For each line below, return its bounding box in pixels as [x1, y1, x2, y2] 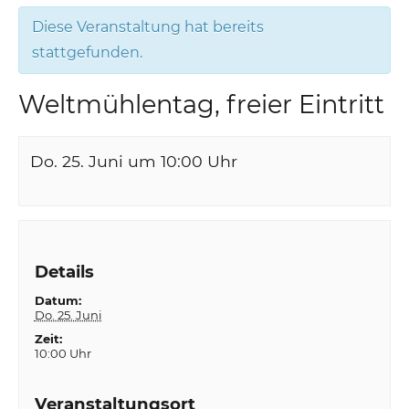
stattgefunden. [32, 43, 143, 61]
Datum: [34, 293, 81, 309]
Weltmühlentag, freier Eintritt [18, 89, 385, 120]
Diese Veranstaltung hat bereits [32, 17, 265, 36]
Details [34, 261, 94, 283]
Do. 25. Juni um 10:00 [30, 151, 204, 171]
